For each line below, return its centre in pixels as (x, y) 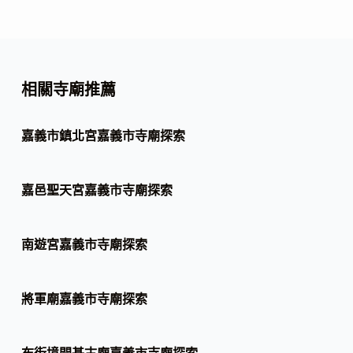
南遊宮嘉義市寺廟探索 (84, 245)
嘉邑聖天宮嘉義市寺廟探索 (97, 190)
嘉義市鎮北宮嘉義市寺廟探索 (103, 136)
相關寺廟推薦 (68, 90)
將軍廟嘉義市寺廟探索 (84, 299)
